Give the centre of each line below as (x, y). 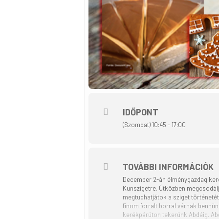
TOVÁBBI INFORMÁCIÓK (168, 167)
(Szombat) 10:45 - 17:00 (154, 125)
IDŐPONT (141, 112)
